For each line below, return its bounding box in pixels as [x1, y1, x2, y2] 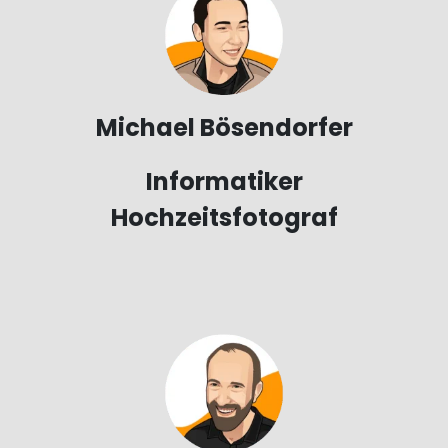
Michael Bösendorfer [95, 111, 353, 145]
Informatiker [145, 165, 303, 199]
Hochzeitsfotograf [110, 201, 338, 235]
